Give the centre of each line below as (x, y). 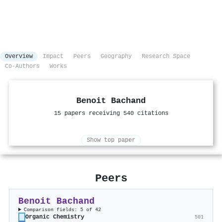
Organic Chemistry (55, 217)
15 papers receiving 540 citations (111, 114)
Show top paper (111, 140)
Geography (116, 57)
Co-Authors (22, 67)
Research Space (166, 57)
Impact (53, 57)
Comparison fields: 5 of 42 (63, 210)
